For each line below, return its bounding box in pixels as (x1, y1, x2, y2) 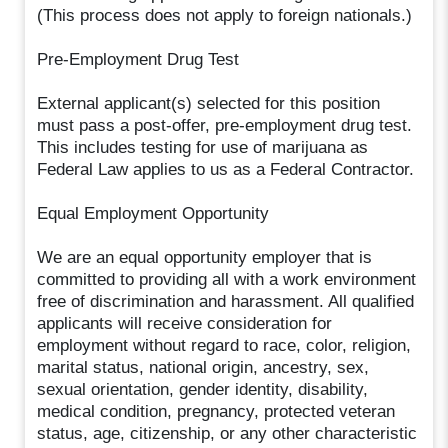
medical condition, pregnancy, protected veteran (37, 401, 396, 421)
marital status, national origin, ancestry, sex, (37, 357, 370, 377)
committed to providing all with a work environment (37, 269, 417, 289)
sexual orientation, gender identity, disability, (37, 379, 369, 399)
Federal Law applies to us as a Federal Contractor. (37, 159, 415, 179)
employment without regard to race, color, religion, (37, 335, 412, 355)
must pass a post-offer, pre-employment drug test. (37, 115, 413, 135)
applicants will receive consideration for (37, 313, 333, 333)
